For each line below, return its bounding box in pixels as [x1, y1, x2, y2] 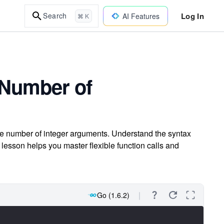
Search [43, 10, 67, 20]
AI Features [122, 10, 159, 21]
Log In [180, 10, 204, 21]
